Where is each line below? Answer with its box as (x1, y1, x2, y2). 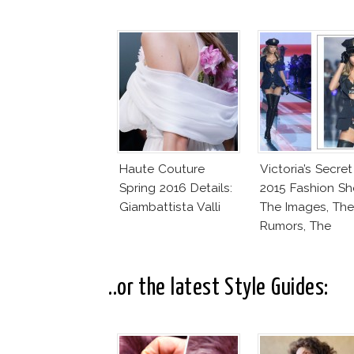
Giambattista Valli (119, 198, 220, 214)
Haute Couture (119, 160, 205, 176)
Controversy (260, 236, 330, 252)
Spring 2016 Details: (119, 179, 232, 195)
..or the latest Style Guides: (108, 276, 329, 299)
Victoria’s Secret (260, 160, 352, 176)
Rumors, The (260, 217, 331, 233)
